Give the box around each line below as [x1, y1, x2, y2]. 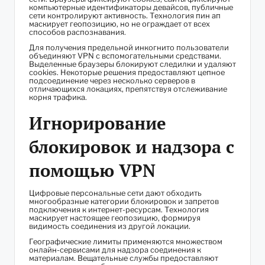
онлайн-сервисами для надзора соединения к [29, 245, 201, 254]
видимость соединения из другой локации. [29, 221, 190, 231]
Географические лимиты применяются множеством [29, 237, 222, 246]
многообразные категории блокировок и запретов [29, 196, 219, 206]
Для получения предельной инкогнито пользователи [29, 43, 229, 52]
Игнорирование [29, 111, 166, 134]
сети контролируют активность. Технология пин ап [29, 11, 221, 20]
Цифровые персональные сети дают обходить [29, 188, 202, 198]
